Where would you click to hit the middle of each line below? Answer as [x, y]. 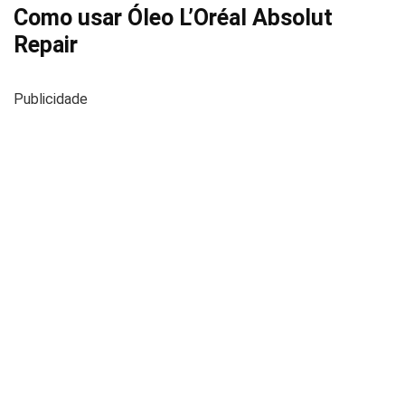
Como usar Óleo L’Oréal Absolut [173, 18]
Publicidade [51, 99]
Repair [46, 45]
